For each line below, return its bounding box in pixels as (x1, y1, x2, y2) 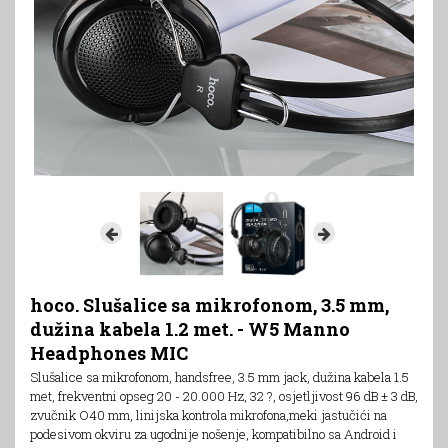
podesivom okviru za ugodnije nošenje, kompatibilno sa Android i (30, 424, 397, 443)
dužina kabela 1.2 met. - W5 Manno (30, 316, 350, 341)
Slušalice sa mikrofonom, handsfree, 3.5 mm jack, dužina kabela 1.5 (30, 367, 409, 386)
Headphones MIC (30, 340, 188, 365)
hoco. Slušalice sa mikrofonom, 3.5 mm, (30, 292, 389, 317)
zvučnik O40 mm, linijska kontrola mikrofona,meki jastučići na (30, 405, 387, 424)
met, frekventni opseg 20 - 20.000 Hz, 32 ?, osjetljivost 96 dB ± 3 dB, (30, 386, 418, 405)
